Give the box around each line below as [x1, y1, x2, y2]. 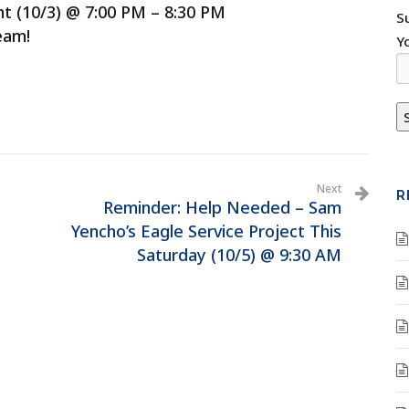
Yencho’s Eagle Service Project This [71, 220, 341, 242]
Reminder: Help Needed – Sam [103, 196, 341, 218]
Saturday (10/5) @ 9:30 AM [137, 244, 341, 266]
